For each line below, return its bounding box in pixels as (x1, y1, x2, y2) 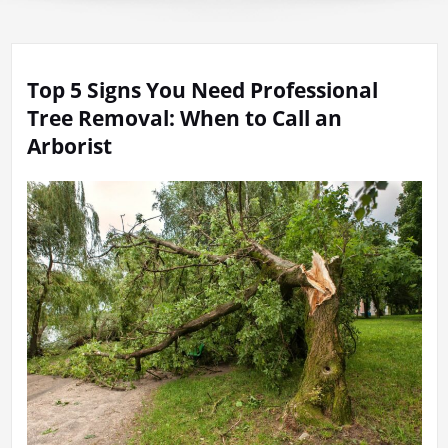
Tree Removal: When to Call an (26, 104, 342, 133)
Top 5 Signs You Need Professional (26, 76, 378, 105)
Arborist (26, 132, 112, 161)
